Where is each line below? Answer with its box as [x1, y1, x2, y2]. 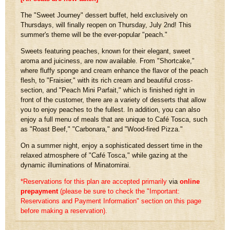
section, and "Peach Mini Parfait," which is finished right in [21, 86, 195, 94]
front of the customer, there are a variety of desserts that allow [21, 95, 206, 104]
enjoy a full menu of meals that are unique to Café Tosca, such [21, 115, 207, 123]
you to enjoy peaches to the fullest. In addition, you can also [21, 105, 200, 113]
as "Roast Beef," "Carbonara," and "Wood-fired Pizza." [21, 125, 183, 133]
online [180, 177, 200, 185]
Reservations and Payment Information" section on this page [21, 197, 201, 205]
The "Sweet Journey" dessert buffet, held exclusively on [21, 11, 187, 19]
